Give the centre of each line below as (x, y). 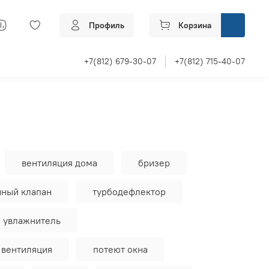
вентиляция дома (59, 163)
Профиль (107, 26)
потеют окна (120, 249)
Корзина (195, 26)
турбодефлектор (129, 192)
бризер (154, 163)
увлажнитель (32, 221)
